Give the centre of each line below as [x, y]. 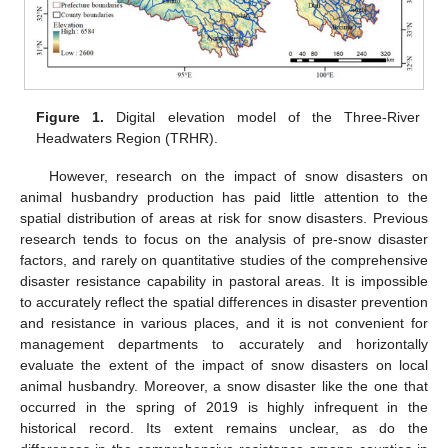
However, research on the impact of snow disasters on [238, 176]
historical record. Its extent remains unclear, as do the [224, 428]
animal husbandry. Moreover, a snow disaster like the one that [224, 386]
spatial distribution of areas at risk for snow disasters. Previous [224, 218]
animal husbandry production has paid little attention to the [224, 197]
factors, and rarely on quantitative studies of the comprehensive [224, 260]
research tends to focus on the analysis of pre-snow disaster [224, 239]
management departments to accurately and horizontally [224, 344]
